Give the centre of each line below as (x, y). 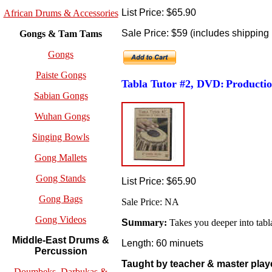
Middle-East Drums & (61, 240)
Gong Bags (61, 199)
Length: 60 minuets (162, 243)
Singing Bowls (61, 137)
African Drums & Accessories (61, 13)
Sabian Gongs (61, 96)
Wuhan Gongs (62, 117)
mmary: (152, 222)
